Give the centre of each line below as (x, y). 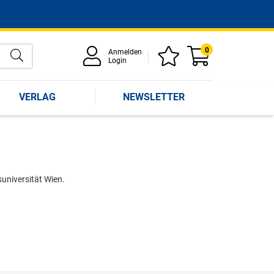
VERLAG (37, 97)
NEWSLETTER (154, 97)
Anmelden (125, 52)
